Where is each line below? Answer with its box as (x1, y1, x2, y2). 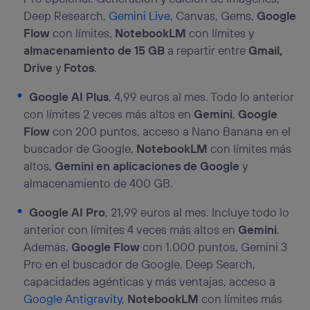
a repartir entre (165, 43, 249, 58)
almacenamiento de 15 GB (24, 43, 165, 58)
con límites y (186, 26, 255, 41)
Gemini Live (109, 8, 171, 24)
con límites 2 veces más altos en (24, 107, 194, 122)
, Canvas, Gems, (170, 8, 257, 24)
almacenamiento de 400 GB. (24, 176, 174, 191)
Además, (24, 239, 72, 255)
